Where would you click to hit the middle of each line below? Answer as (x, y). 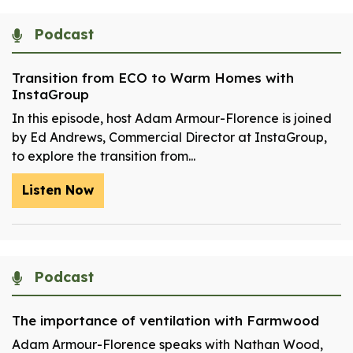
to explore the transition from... (104, 156)
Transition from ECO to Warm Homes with (153, 78)
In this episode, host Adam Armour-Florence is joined (172, 119)
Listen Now (58, 190)
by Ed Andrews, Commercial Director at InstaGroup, (169, 137)
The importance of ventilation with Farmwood (165, 321)
